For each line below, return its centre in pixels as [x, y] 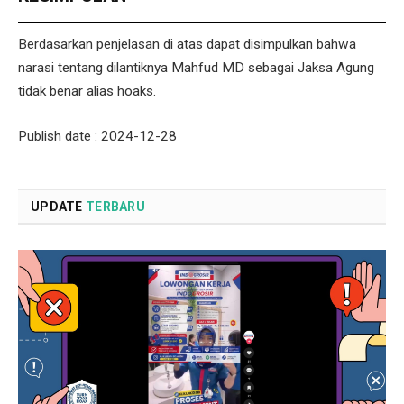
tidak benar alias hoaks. [87, 92]
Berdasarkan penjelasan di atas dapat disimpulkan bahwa [187, 45]
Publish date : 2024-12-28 [97, 137]
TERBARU [115, 207]
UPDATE [58, 207]
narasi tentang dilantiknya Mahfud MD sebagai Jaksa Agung [196, 68]
